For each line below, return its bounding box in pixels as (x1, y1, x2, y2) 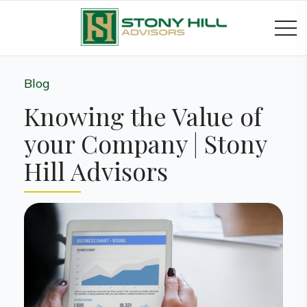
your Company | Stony (24, 127, 267, 160)
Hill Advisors (24, 154, 168, 187)
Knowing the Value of (24, 99, 262, 132)
